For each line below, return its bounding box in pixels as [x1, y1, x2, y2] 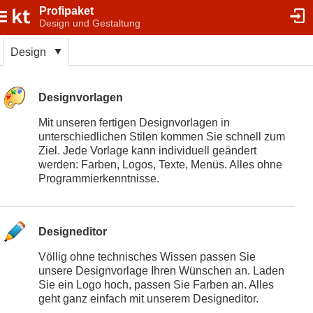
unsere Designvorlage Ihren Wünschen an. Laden [38, 265, 284, 277]
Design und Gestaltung [39, 17, 140, 29]
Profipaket [39, 5, 94, 17]
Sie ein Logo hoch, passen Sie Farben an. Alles [38, 279, 274, 291]
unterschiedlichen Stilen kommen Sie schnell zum [38, 131, 285, 143]
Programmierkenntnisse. [38, 173, 159, 185]
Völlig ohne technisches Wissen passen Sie [38, 251, 256, 263]
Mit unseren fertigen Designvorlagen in [38, 117, 230, 129]
